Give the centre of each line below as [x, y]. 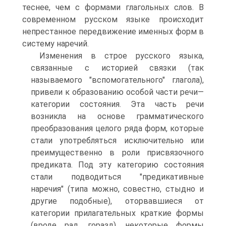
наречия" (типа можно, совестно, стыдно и [117, 189]
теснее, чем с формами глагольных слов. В [113, 7]
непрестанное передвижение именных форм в [113, 32]
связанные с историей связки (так [117, 68]
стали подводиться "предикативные [117, 177]
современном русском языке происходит [113, 19]
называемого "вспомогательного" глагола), [117, 80]
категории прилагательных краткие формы [117, 213]
